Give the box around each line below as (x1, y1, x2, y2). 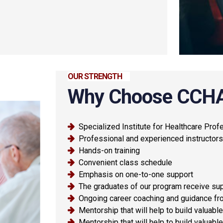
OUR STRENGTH (68, 71, 122, 81)
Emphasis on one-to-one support (79, 169, 193, 179)
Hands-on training (79, 145, 140, 155)
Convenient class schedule (79, 157, 172, 167)
